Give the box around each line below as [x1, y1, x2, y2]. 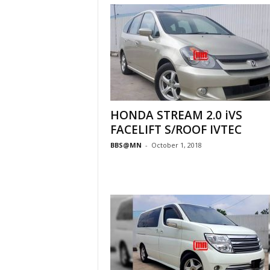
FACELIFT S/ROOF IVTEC [110, 122, 242, 137]
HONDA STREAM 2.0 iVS [110, 107, 242, 123]
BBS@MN [110, 140, 142, 149]
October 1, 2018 [151, 140, 202, 149]
